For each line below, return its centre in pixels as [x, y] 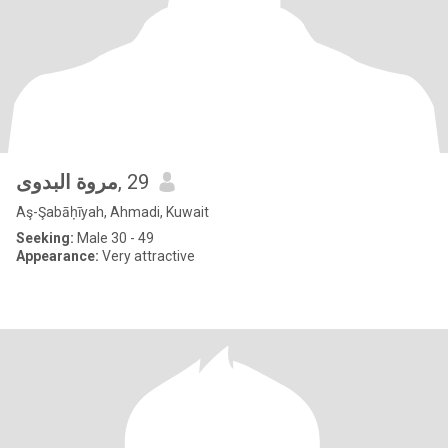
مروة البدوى [67, 182]
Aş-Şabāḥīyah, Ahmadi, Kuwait [112, 212]
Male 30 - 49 [114, 238]
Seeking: [45, 238]
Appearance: [57, 256]
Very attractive [147, 256]
